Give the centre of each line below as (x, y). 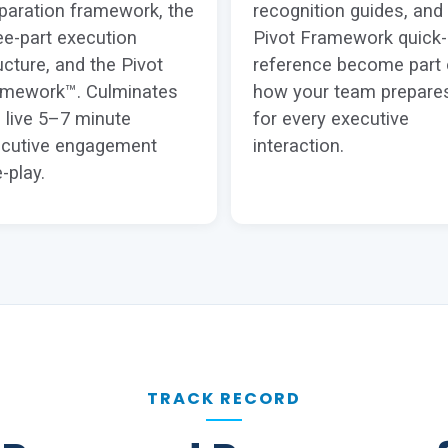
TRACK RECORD (224, 398)
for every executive (331, 119)
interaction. (298, 146)
